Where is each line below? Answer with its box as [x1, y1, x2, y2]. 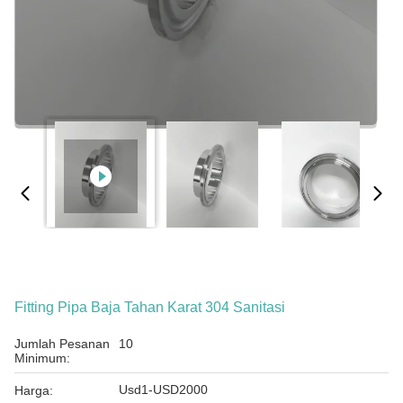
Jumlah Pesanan [14, 336, 110, 351]
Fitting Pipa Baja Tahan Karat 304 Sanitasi [14, 300, 285, 315]
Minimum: [14, 351, 70, 365]
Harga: [14, 383, 53, 398]
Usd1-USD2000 [119, 382, 208, 397]
